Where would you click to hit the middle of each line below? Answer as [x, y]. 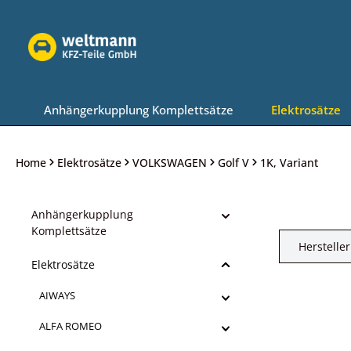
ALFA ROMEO [71, 326]
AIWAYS [57, 295]
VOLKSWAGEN [170, 162]
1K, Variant [289, 162]
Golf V [233, 162]
